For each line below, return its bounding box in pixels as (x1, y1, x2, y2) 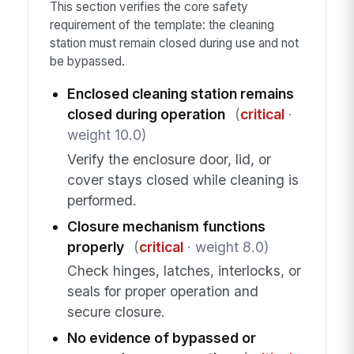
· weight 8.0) (183, 238, 269, 255)
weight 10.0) (66, 126, 146, 144)
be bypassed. (49, 53, 125, 69)
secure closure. (66, 303, 165, 320)
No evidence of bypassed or (66, 329, 256, 346)
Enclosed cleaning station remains (66, 85, 294, 103)
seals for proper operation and (66, 282, 258, 299)
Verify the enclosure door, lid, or (66, 150, 271, 168)
